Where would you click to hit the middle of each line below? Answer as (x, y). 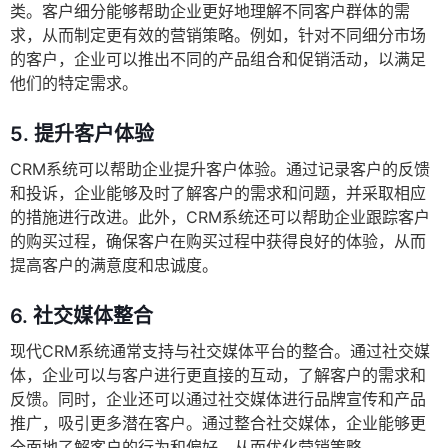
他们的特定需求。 (74, 83)
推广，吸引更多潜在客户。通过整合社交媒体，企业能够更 (218, 423)
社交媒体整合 (93, 316)
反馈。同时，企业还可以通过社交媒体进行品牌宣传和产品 (218, 399)
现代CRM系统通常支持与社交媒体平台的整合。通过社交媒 (220, 351)
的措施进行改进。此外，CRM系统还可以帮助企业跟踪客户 (220, 217)
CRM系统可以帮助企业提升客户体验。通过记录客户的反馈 (220, 169)
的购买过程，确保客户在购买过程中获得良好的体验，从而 (218, 241)
